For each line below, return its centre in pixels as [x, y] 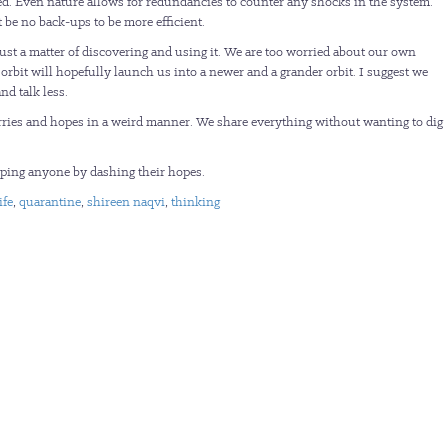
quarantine [50, 201]
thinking [195, 201]
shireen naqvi [126, 201]
